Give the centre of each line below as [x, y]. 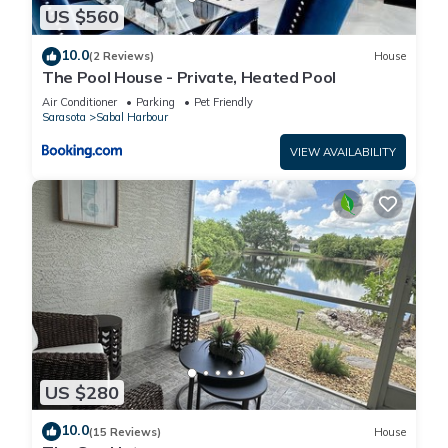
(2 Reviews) [121, 56]
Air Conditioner [79, 101]
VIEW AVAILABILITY [343, 151]
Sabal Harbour [132, 116]
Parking [155, 101]
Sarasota [64, 116]
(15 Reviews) [125, 431]
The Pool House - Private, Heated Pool [189, 76]
